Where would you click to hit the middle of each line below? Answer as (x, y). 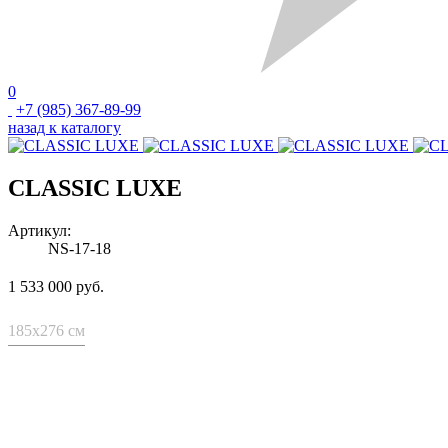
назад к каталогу (64, 127)
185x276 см (46, 330)
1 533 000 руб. (56, 286)
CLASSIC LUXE (95, 187)
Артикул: (39, 230)
